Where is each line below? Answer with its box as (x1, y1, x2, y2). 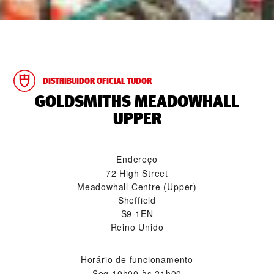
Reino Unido (110, 220, 164, 233)
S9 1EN (120, 207, 154, 220)
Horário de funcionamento (80, 253, 194, 265)
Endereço (116, 152, 158, 165)
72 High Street (105, 166, 169, 179)
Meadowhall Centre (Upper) (77, 180, 197, 193)
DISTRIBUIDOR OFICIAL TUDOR (43, 74, 152, 87)
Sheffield (117, 193, 157, 206)
